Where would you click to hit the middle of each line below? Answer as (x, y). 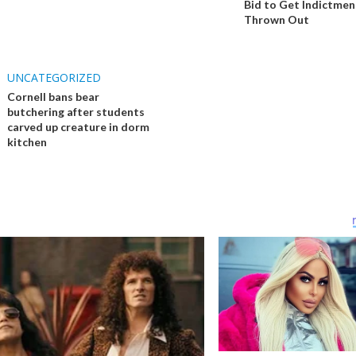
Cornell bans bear (54, 97)
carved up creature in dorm (79, 127)
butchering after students (76, 112)
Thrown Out (276, 20)
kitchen (27, 142)
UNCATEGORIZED (54, 78)
